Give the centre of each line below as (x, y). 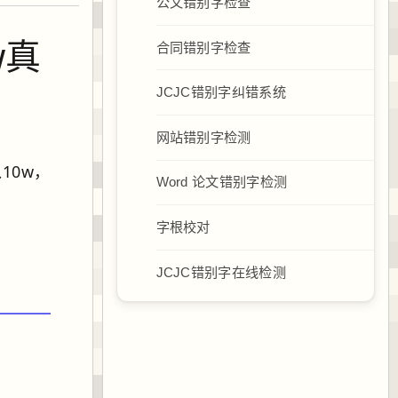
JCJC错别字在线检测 (221, 272)
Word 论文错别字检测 (222, 182)
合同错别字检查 (203, 47)
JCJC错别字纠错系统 (221, 92)
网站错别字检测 (203, 137)
